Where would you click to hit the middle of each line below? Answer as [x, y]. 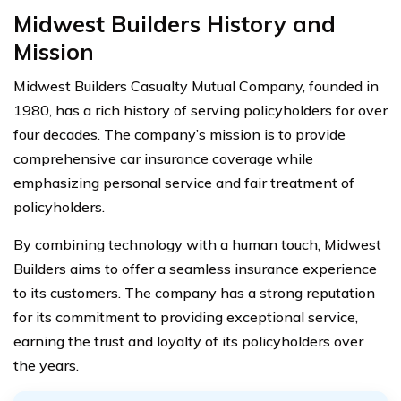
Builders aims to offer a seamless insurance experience [195, 268]
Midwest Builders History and [175, 23]
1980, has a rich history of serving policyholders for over [200, 110]
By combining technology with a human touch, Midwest [197, 244]
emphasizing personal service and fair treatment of [184, 182]
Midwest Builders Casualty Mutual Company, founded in [196, 85]
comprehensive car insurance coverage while [163, 158]
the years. [46, 365]
